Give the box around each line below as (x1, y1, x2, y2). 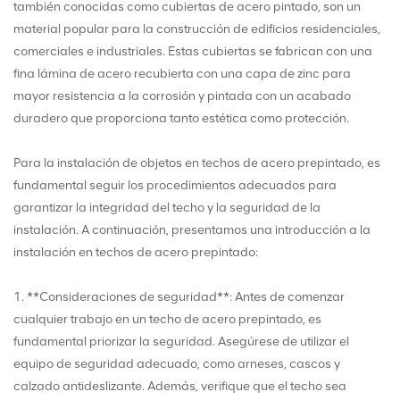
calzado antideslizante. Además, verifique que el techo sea (13, 379, 346, 394)
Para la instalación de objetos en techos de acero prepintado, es (13, 155, 380, 171)
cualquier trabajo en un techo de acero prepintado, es (13, 312, 321, 327)
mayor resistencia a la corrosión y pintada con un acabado (13, 88, 351, 104)
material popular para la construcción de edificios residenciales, (13, 21, 380, 37)
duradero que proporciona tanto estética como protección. (13, 111, 349, 126)
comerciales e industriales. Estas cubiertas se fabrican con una (13, 44, 372, 59)
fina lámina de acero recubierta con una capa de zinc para (13, 66, 351, 81)
